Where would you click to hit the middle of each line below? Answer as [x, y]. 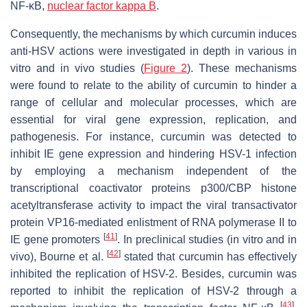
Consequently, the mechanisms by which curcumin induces [153, 34]
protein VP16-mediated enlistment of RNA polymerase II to [153, 222]
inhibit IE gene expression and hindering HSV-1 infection [153, 153]
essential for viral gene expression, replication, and [153, 119]
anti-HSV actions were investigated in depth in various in [153, 51]
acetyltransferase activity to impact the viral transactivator [153, 205]
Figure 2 [165, 68]
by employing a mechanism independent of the [153, 171]
